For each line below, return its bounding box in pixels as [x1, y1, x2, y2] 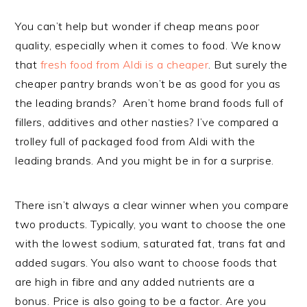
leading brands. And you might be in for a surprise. [15, 153, 274, 168]
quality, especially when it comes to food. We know [15, 38, 282, 53]
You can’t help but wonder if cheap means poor [15, 19, 260, 34]
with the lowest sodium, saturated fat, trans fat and [15, 236, 286, 251]
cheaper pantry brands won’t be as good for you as [15, 77, 281, 91]
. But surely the [208, 58, 288, 72]
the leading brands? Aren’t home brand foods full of [15, 96, 284, 110]
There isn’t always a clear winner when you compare [15, 198, 289, 212]
